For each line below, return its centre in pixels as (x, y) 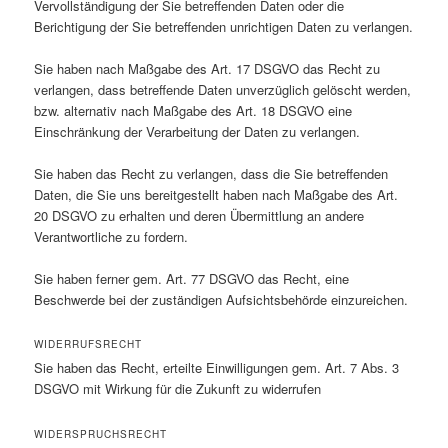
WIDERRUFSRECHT (88, 344)
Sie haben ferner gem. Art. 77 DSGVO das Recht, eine (192, 279)
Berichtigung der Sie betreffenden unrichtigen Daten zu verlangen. (224, 26)
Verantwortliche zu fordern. (111, 237)
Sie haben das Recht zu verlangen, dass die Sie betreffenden (211, 174)
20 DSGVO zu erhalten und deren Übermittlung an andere (199, 216)
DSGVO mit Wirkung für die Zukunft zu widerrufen (178, 389)
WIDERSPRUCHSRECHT (101, 433)
